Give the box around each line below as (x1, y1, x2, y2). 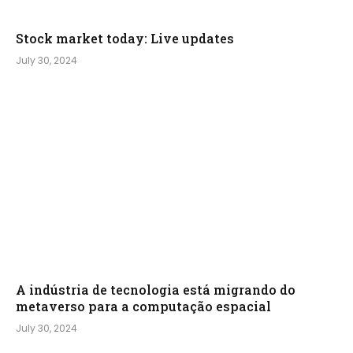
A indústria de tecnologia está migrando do (16, 281, 295, 299)
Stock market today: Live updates (16, 29, 234, 46)
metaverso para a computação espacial (16, 298, 271, 315)
